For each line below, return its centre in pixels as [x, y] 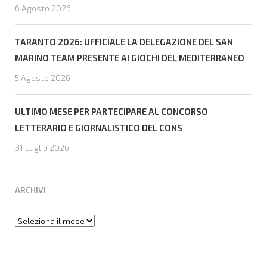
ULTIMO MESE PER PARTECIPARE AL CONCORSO [111, 112]
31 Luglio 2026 [42, 148]
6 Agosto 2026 [43, 8]
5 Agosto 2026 [43, 78]
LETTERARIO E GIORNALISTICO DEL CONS [99, 128]
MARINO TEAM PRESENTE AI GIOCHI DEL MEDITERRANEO [130, 58]
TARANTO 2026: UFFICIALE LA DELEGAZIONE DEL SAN [124, 42]
